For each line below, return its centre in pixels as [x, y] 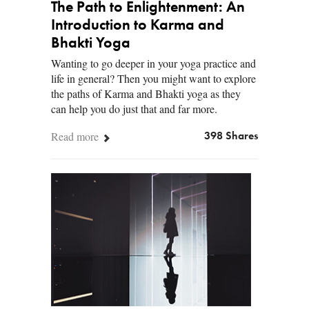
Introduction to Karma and [138, 25]
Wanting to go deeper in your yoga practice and [153, 63]
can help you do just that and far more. [134, 108]
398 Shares [231, 136]
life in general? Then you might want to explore [153, 78]
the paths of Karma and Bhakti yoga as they [146, 93]
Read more [76, 136]
